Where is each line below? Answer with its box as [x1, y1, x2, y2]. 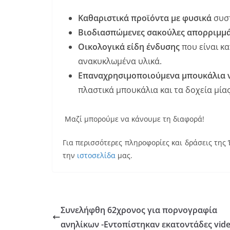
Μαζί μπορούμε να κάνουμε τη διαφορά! [63, 114, 204, 124]
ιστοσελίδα [77, 150, 116, 160]
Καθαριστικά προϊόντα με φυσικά [78, 12, 214, 24]
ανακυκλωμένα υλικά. [78, 55, 162, 67]
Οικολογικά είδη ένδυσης [78, 41, 182, 52]
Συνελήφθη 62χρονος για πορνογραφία [61, 204, 217, 216]
